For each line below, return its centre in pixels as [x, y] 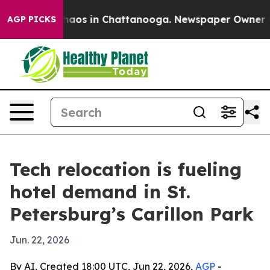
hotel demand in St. [100, 192]
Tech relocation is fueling [126, 169]
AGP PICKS [32, 19]
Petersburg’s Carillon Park [132, 214]
